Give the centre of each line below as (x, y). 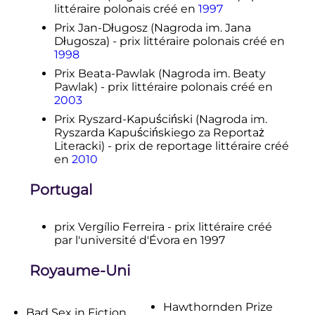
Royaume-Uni (80, 270)
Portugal (61, 189)
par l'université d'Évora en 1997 (139, 240)
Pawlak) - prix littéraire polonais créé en (163, 87)
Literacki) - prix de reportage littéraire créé (171, 146)
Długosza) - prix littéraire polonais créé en (169, 41)
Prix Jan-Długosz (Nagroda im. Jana (152, 28)
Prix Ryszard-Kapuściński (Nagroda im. (160, 120)
